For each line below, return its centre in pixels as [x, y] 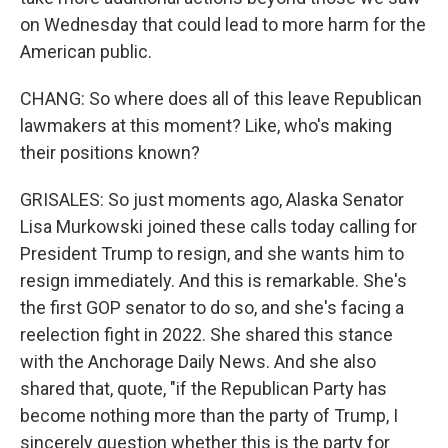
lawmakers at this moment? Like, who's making [206, 125]
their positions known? [110, 152]
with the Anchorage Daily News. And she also [198, 361]
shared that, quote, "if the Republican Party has [203, 388]
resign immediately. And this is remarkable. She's [213, 280]
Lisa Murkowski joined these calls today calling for [218, 226]
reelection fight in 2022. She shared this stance [206, 334]
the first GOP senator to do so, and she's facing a [212, 307]
